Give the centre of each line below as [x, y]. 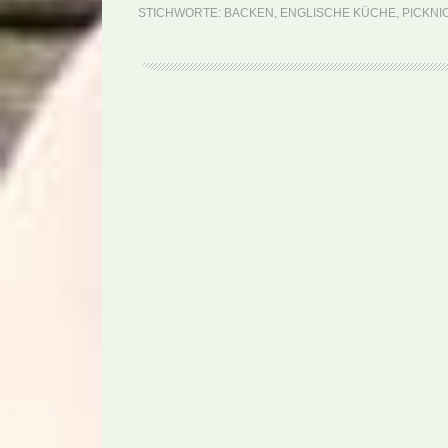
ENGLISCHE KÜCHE [338, 13]
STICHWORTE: [181, 13]
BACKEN [249, 13]
